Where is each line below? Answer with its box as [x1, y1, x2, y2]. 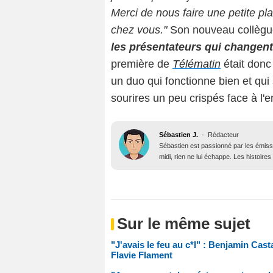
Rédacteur [208, 131, 239, 139]
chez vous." [111, 24, 167, 37]
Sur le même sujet [117, 214, 250, 233]
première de [111, 58, 172, 71]
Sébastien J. [159, 131, 198, 139]
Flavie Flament [111, 250, 172, 261]
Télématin [172, 58, 221, 71]
